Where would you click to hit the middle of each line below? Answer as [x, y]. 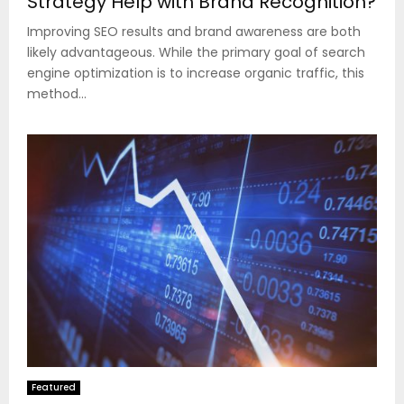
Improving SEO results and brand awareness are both [194, 31]
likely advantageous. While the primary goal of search [196, 52]
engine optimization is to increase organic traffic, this [196, 73]
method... [57, 93]
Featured [54, 388]
